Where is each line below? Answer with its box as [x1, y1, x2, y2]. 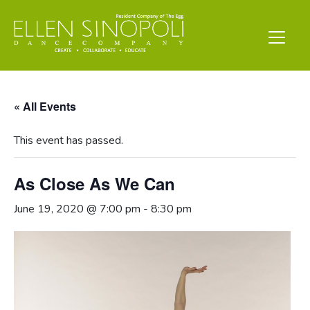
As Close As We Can [14, 172, 175, 196]
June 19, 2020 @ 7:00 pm [14, 201, 140, 217]
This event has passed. [14, 133, 123, 149]
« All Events [14, 98, 76, 115]
